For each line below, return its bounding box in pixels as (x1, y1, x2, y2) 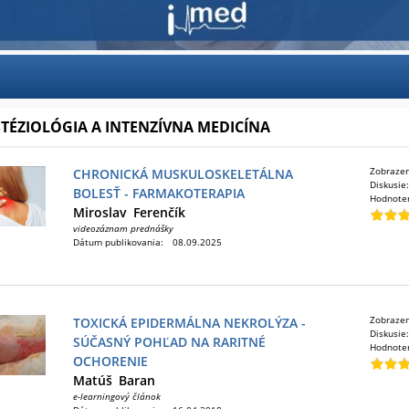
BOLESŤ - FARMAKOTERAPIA (73, 184, 245, 202)
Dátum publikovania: (73, 236, 163, 248)
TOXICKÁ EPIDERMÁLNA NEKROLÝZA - (73, 314, 306, 331)
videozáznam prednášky (73, 222, 173, 235)
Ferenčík (133, 204, 185, 221)
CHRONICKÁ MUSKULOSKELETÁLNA (73, 165, 293, 183)
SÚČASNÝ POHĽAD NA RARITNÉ (73, 333, 266, 351)
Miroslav (73, 204, 127, 221)
